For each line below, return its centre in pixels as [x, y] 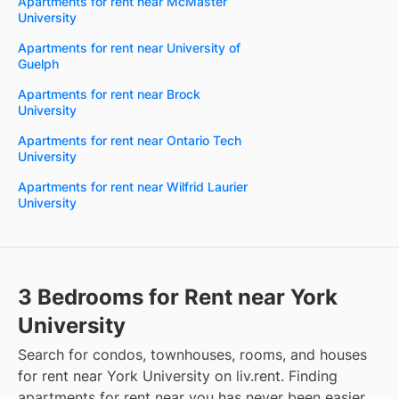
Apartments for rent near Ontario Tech [130, 140]
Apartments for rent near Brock [109, 94]
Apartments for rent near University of [129, 47]
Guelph [38, 63]
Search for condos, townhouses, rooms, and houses [192, 354]
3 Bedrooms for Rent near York [178, 297]
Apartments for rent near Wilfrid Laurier [133, 186]
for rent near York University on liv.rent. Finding [178, 375]
